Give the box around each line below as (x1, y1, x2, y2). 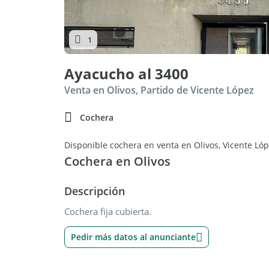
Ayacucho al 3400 (64, 64, 189, 83)
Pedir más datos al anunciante (71, 231, 196, 243)
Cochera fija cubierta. (64, 205, 151, 217)
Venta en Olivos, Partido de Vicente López (64, 83, 254, 97)
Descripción (64, 184, 125, 198)
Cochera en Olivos (64, 153, 171, 169)
